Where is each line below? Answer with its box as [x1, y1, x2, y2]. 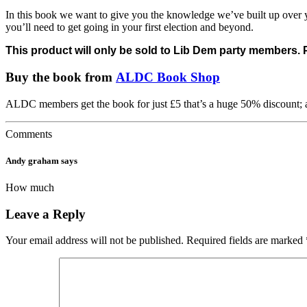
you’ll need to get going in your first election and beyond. [5, 21, 254, 34]
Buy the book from [5, 69, 116, 84]
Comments [5, 127, 52, 140]
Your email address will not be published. [5, 234, 184, 247]
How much [5, 182, 54, 193]
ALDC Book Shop [116, 69, 220, 84]
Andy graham [5, 155, 59, 166]
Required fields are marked [186, 234, 306, 247]
